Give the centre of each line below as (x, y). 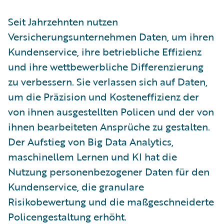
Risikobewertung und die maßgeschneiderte (111, 201)
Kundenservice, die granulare (76, 186)
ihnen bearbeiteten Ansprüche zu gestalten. (109, 126)
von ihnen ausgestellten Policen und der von (111, 111)
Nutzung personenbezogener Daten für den (109, 171)
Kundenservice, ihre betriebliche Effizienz (105, 51)
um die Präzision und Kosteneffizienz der (103, 96)
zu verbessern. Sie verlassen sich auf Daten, (108, 81)
